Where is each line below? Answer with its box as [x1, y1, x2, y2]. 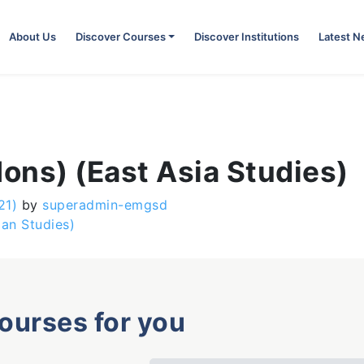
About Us [8, 30, 56, 43]
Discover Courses [75, 30, 166, 43]
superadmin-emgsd [37, 197, 167, 213]
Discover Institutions [194, 30, 299, 43]
